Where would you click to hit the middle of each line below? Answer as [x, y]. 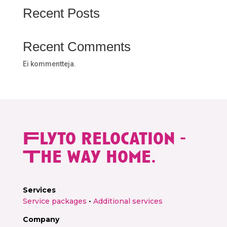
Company [41, 219]
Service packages [54, 201]
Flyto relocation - [104, 137]
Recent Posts [61, 13]
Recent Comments [77, 47]
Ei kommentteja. [49, 64]
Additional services [128, 201]
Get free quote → [113, 7]
